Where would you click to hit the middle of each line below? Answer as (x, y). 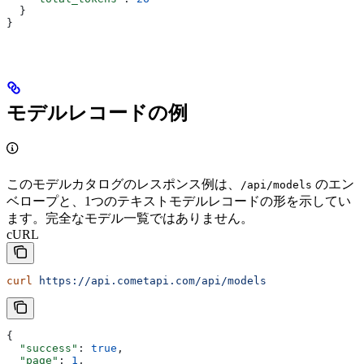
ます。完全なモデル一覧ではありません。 (130, 218)
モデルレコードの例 (97, 113)
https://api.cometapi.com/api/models (149, 280)
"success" (42, 348)
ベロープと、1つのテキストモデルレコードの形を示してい (179, 201)
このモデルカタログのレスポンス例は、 (123, 184)
